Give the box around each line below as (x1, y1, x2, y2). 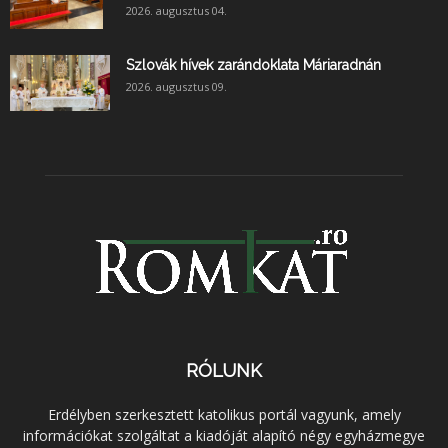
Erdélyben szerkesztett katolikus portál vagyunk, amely (47, 405, 401, 425)
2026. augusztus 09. (126, 79, 227, 95)
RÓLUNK (186, 360, 262, 382)
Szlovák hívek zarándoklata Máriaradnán (126, 57, 381, 74)
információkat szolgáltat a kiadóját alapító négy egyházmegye (23, 426, 425, 446)
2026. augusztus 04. (126, 3, 227, 19)
